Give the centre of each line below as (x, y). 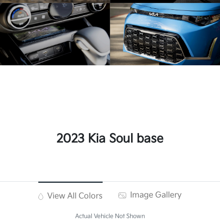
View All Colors (74, 196)
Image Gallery (155, 195)
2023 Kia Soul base (110, 139)
